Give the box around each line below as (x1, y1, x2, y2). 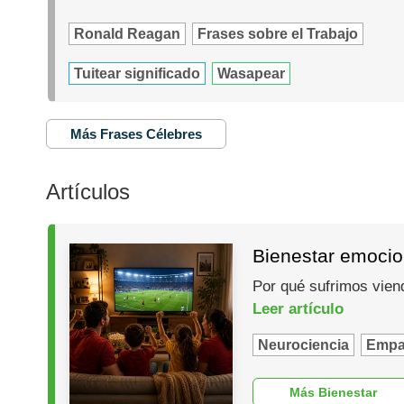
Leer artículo (252, 300, 344, 318)
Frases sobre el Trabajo (197, 25, 359, 41)
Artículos (46, 179, 131, 204)
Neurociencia (257, 337, 349, 353)
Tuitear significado (74, 65, 201, 81)
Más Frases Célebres (70, 125, 203, 142)
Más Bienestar (289, 384, 378, 399)
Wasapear (217, 65, 286, 81)
